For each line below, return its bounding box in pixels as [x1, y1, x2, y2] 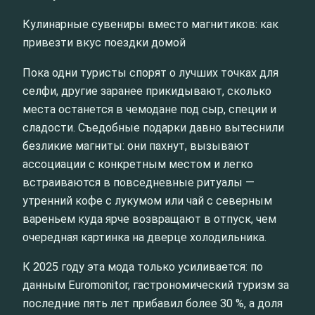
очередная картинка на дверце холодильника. [22, 230, 266, 244]
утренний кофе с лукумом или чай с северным [22, 193, 272, 207]
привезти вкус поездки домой [22, 36, 186, 50]
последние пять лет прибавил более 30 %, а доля [22, 296, 283, 310]
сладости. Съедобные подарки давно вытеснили [22, 120, 284, 134]
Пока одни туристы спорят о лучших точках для [22, 65, 278, 79]
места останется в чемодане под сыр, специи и [22, 102, 276, 116]
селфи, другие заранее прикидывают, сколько [22, 84, 271, 98]
